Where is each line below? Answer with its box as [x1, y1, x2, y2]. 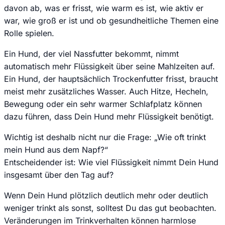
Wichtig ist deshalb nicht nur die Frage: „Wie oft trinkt [4, 132, 206, 142]
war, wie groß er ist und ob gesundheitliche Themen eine [4, 15, 218, 26]
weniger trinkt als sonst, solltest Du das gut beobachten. [4, 202, 216, 213]
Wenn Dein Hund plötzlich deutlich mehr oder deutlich [4, 190, 208, 200]
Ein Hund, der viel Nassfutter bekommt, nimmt [4, 48, 179, 59]
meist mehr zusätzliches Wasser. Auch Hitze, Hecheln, [4, 86, 208, 96]
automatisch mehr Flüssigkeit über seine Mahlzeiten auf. [4, 61, 215, 71]
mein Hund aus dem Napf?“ [4, 144, 108, 155]
